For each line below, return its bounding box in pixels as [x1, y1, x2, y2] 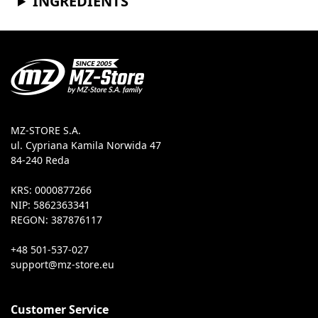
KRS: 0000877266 [11, 185, 92, 195]
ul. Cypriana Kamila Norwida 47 [11, 141, 161, 150]
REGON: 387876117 [11, 215, 102, 225]
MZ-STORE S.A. [11, 126, 81, 136]
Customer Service [11, 304, 109, 315]
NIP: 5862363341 [11, 200, 90, 210]
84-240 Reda [11, 155, 70, 165]
